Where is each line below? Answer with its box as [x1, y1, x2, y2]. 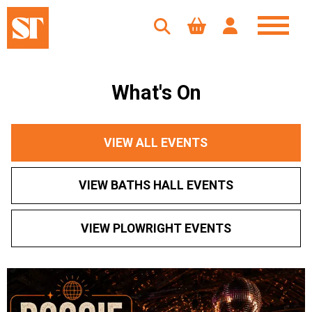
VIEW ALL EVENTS [104, 135, 208, 150]
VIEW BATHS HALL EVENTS [78, 178, 233, 193]
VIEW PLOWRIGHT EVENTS [80, 221, 231, 235]
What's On [111, 81, 201, 104]
